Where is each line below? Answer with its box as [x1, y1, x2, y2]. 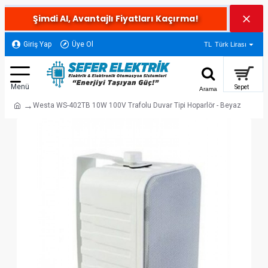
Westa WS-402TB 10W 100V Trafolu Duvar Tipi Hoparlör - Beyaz [33, 101, 241, 109]
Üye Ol [72, 40, 93, 48]
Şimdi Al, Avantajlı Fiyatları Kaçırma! [33, 12, 199, 25]
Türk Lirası [215, 41, 246, 48]
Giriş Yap [23, 40, 51, 48]
